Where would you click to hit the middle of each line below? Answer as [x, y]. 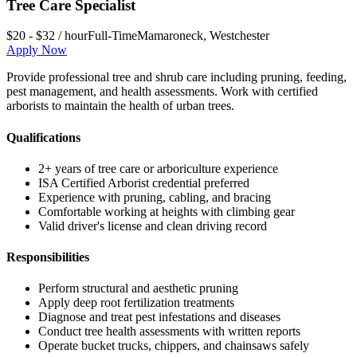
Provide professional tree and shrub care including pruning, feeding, [177, 77]
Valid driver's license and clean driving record [153, 226]
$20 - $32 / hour [47, 36]
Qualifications [43, 137]
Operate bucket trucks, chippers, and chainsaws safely [174, 346]
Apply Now [37, 50]
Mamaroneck [170, 36]
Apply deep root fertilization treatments [136, 303]
